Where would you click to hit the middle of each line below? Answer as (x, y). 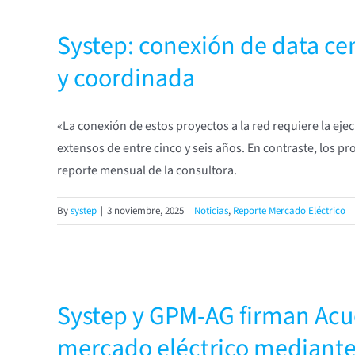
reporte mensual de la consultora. (147, 170)
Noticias (211, 211)
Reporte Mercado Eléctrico (289, 211)
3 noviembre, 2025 (145, 211)
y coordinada (126, 78)
